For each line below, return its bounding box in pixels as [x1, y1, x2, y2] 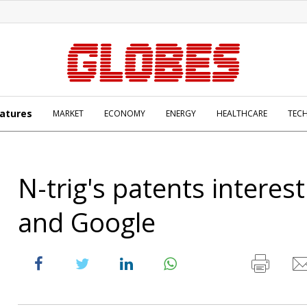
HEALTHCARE [217, 108, 267, 119]
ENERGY [166, 108, 196, 119]
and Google [18, 204, 156, 240]
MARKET [53, 108, 84, 119]
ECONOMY [104, 108, 145, 119]
